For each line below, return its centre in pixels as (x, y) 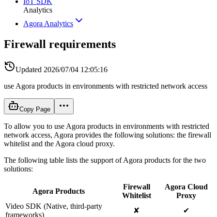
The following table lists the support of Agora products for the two (105, 160)
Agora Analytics (48, 23)
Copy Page (35, 109)
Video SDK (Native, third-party (54, 206)
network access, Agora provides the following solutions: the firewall (108, 135)
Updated (29, 69)
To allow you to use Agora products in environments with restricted (107, 126)
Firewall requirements (60, 44)
